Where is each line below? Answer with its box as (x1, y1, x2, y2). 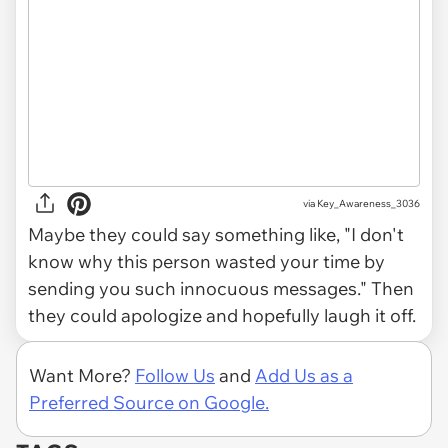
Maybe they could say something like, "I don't (28, 222, 404, 246)
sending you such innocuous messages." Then (28, 276, 414, 300)
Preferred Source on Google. (29, 390, 269, 414)
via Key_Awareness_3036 (303, 197, 420, 211)
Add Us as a (255, 363, 353, 387)
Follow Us (135, 363, 215, 387)
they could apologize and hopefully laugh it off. (28, 303, 416, 327)
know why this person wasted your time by (28, 249, 385, 273)
